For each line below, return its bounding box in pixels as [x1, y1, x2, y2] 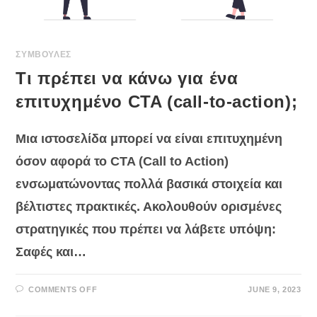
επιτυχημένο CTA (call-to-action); [16, 92, 298, 112]
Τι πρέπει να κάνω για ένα [16, 69, 238, 88]
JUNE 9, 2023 [248, 285, 301, 294]
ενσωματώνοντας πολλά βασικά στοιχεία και [16, 177, 283, 192]
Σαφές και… [16, 245, 87, 260]
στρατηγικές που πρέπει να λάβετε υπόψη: [16, 222, 277, 237]
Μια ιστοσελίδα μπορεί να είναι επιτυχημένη [16, 132, 283, 146]
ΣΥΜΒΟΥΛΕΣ [16, 50, 71, 60]
